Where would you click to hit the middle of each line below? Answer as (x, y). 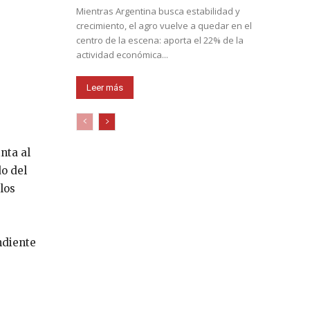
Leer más (105, 88)
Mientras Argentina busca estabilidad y (158, 11)
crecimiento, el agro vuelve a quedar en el (164, 26)
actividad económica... (122, 55)
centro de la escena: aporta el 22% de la (160, 40)
